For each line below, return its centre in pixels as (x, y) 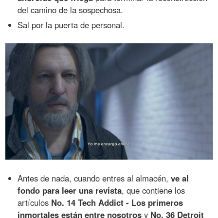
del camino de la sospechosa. (71, 10)
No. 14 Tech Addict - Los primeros (117, 202)
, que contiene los (154, 190)
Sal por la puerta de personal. (71, 25)
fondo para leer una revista (70, 190)
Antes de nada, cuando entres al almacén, (94, 178)
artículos (35, 202)
